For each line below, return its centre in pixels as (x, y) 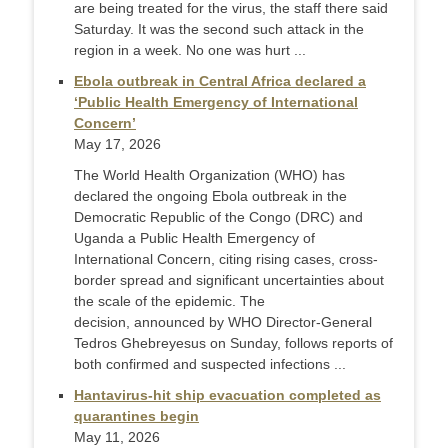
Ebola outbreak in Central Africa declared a (220, 81)
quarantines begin (136, 416)
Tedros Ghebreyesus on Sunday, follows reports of (233, 343)
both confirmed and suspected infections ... (210, 364)
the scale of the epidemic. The (169, 301)
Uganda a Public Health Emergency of (194, 238)
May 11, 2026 (117, 437)
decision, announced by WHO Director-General (223, 322)
